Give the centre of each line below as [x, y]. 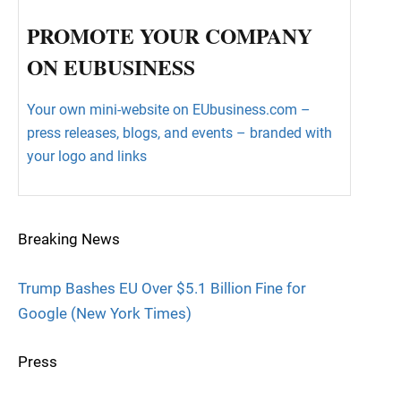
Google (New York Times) [105, 313]
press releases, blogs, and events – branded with [179, 133]
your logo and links [87, 157]
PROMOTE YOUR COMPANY [170, 35]
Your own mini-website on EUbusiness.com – [169, 110]
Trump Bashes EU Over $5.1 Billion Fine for [162, 288]
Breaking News [69, 239]
